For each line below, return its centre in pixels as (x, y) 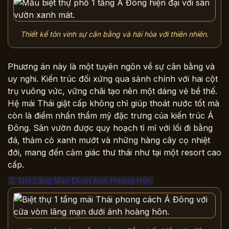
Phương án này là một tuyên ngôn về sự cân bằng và (111, 67)
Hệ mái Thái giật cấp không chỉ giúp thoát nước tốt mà (113, 104)
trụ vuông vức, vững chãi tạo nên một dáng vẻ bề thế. (112, 91)
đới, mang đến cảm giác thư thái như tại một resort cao (114, 153)
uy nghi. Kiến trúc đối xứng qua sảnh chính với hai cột (113, 79)
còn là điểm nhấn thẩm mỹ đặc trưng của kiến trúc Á (111, 116)
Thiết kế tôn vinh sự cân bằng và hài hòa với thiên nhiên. (114, 34)
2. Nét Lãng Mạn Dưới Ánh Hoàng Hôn (81, 181)
